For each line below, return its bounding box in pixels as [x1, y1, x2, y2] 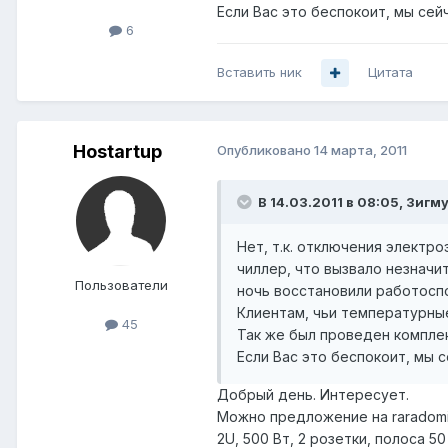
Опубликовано [217, 142, 314, 159]
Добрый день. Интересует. [217, 386, 409, 404]
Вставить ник [217, 64, 302, 81]
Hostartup [72, 141, 162, 163]
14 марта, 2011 [314, 142, 407, 159]
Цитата [368, 64, 413, 81]
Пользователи [74, 277, 168, 294]
